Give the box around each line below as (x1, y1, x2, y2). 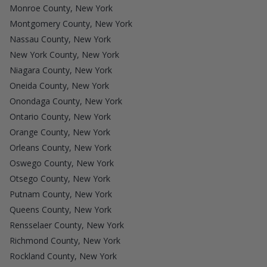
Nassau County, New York (10, 33, 111, 45)
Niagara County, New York (10, 64, 112, 76)
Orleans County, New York (10, 142, 111, 154)
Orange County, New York (10, 126, 110, 138)
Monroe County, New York (10, 2, 113, 14)
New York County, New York (10, 49, 119, 61)
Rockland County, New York (10, 250, 117, 262)
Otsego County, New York (10, 173, 110, 185)
